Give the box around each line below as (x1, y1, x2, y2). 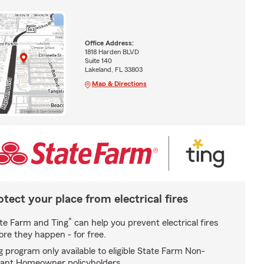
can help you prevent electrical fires (72, 217, 218, 227)
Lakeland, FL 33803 (84, 66, 143, 74)
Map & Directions (91, 80, 147, 88)
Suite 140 (84, 57, 112, 65)
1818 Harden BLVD (84, 48, 139, 56)
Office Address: (84, 39, 134, 47)
